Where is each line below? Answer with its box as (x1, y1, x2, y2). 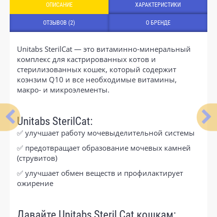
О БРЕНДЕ (145, 19, 170, 26)
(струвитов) (17, 153, 57, 163)
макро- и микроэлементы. (17, 84, 109, 94)
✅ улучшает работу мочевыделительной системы (17, 127, 195, 138)
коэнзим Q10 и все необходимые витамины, (17, 74, 177, 84)
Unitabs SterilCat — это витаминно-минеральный (17, 44, 191, 54)
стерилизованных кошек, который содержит (17, 64, 176, 74)
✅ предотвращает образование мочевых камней (17, 142, 191, 153)
